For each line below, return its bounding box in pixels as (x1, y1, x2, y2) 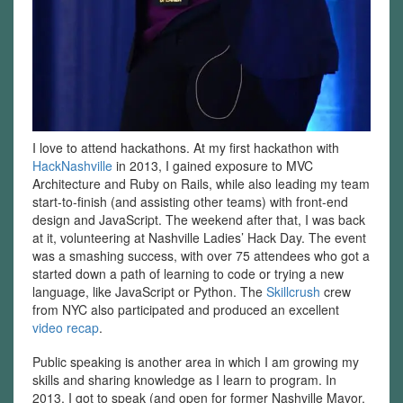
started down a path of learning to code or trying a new (31, 264, 344, 282)
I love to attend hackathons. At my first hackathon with (31, 138, 339, 157)
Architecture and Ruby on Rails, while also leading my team (31, 174, 370, 193)
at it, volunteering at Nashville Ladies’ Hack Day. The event (31, 228, 366, 246)
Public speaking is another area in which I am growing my (31, 352, 359, 371)
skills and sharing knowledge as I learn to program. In (31, 370, 336, 389)
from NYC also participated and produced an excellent (31, 300, 339, 318)
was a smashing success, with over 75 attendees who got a (31, 246, 370, 264)
